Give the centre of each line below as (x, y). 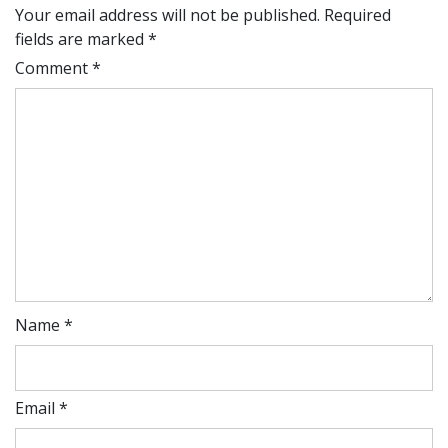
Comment (53, 68)
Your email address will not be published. (167, 15)
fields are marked (81, 39)
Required (357, 15)
